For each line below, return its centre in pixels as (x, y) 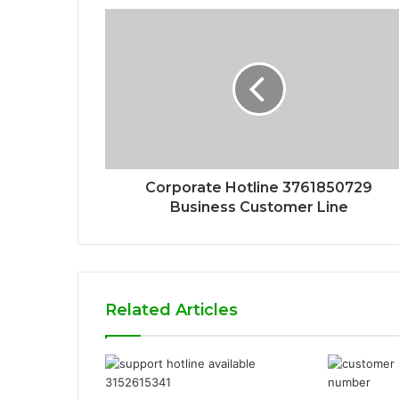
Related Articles (171, 310)
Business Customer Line (259, 208)
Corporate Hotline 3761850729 (259, 188)
